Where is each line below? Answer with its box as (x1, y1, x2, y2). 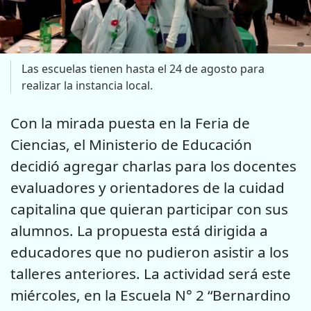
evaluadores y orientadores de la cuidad (10, 178, 285, 198)
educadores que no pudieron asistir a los (10, 242, 289, 262)
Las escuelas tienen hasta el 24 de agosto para (22, 60, 264, 76)
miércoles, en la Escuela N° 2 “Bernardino (10, 285, 291, 305)
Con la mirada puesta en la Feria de (10, 113, 250, 133)
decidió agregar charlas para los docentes (10, 156, 296, 176)
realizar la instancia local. (22, 77, 153, 93)
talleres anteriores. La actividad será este (10, 264, 291, 284)
